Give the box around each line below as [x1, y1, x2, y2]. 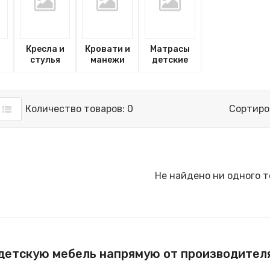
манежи [90, 55, 125, 66]
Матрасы [150, 44, 190, 55]
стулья [30, 55, 60, 66]
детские [152, 55, 189, 66]
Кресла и [25, 44, 64, 55]
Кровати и [84, 44, 130, 55]
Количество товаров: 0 [25, 103, 134, 115]
